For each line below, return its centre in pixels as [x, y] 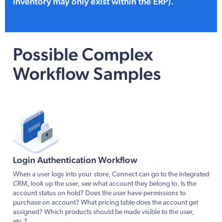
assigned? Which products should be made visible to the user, [104, 212]
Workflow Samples [87, 73]
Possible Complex [83, 54]
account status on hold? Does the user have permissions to [99, 193]
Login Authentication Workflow [75, 160]
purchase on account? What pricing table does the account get [106, 203]
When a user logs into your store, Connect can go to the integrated [111, 174]
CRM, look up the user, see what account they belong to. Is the [105, 184]
